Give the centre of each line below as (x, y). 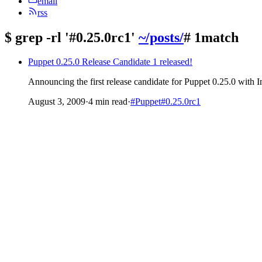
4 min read (108, 102)
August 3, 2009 (57, 102)
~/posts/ (161, 37)
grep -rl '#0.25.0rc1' (75, 37)
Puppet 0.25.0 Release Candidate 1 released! (110, 62)
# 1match (211, 37)
